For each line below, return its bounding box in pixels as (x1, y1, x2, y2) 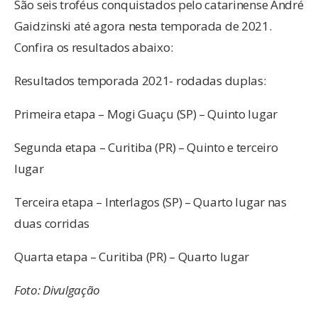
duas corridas (14, 214, 90, 231)
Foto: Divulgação (14, 281, 101, 298)
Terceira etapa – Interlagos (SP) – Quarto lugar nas (14, 193, 287, 210)
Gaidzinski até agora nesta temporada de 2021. (14, 17, 272, 34)
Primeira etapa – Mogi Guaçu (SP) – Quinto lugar (14, 105, 278, 122)
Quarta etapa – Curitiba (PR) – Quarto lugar (14, 248, 250, 265)
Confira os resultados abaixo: (14, 38, 173, 55)
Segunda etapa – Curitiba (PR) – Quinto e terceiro (14, 138, 278, 155)
